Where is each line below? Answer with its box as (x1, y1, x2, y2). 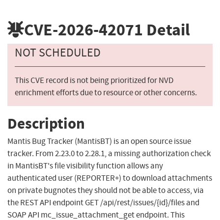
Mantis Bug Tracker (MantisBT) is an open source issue (7, 136, 191, 147)
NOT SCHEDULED (15, 45, 101, 60)
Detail (143, 18, 190, 41)
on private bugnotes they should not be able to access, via (7, 185, 204, 196)
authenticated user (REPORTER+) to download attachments (7, 173, 212, 184)
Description (7, 113, 85, 134)
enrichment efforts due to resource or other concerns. (15, 87, 197, 98)
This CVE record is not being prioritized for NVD (15, 75, 173, 86)
